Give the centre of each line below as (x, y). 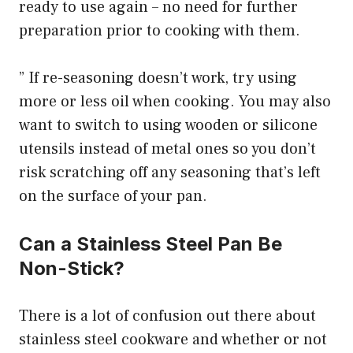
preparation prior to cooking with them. (160, 30)
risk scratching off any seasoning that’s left (170, 172)
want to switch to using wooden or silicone (168, 125)
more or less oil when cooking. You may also (175, 101)
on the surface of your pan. (113, 196)
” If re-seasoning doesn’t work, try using (158, 78)
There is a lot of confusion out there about (167, 316)
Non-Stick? (72, 268)
